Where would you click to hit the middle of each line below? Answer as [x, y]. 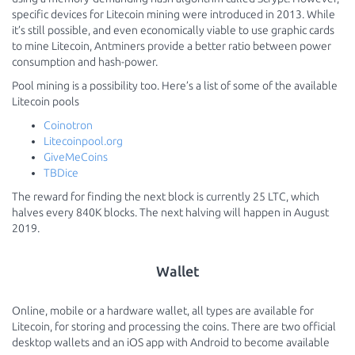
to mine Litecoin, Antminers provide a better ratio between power [172, 46]
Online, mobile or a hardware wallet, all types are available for [163, 311]
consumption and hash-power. [85, 62]
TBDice [61, 173]
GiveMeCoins [76, 157]
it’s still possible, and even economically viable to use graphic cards [173, 30]
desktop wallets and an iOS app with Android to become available [171, 342]
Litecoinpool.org [83, 141]
